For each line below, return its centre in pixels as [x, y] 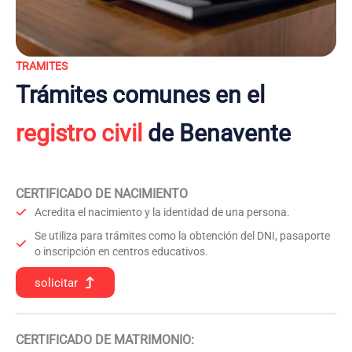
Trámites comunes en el [140, 95]
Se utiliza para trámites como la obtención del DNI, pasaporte [182, 236]
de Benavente [216, 133]
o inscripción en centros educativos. [121, 251]
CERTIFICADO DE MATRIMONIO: [105, 340]
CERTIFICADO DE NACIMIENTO [102, 194]
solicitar [56, 282]
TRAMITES [42, 66]
